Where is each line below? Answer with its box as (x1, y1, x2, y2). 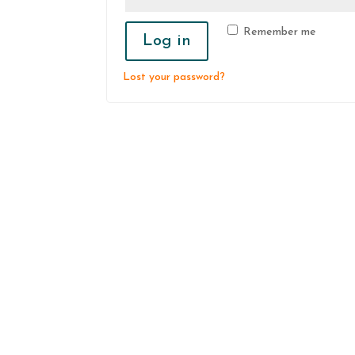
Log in (143, 33, 192, 49)
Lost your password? (123, 71, 226, 83)
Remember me (243, 26, 317, 38)
